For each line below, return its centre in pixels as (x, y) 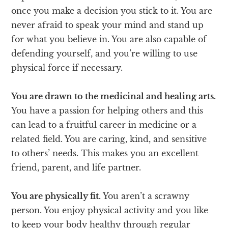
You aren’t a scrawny (145, 196)
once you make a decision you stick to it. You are (112, 10)
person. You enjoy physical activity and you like (110, 210)
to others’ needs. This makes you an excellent (105, 153)
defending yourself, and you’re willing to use (105, 53)
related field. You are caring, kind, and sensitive (109, 139)
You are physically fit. (56, 196)
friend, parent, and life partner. (76, 167)
